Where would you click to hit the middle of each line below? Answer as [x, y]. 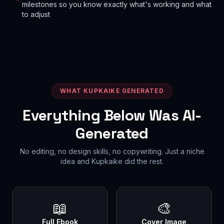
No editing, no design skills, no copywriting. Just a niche [112, 151]
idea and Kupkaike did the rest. [112, 161]
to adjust [36, 14]
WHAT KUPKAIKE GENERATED [112, 91]
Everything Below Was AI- [112, 115]
